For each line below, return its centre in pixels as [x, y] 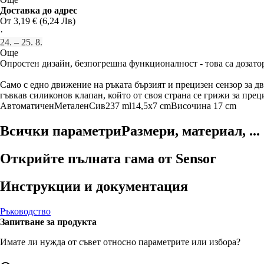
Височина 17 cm [204, 106]
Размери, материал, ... [191, 131]
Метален [72, 106]
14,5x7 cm [151, 106]
